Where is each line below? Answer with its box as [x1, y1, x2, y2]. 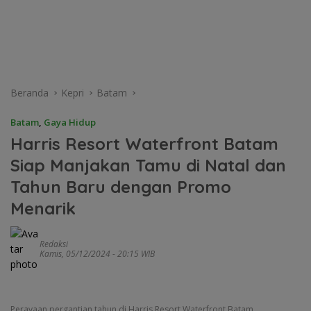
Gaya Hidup [44, 116, 96, 129]
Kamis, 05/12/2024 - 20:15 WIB [40, 248, 155, 260]
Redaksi [40, 238, 68, 251]
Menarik [10, 198, 76, 219]
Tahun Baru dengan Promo [10, 176, 231, 198]
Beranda [10, 86, 49, 100]
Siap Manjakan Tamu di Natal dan [10, 155, 286, 176]
